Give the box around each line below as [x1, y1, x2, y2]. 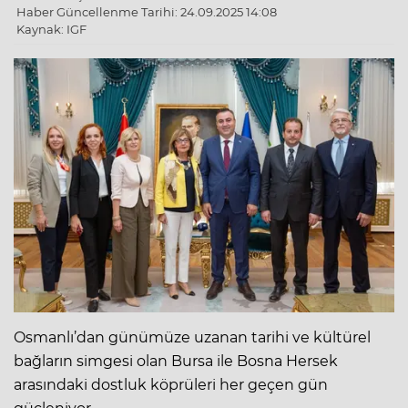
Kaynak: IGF [16, 21, 87, 36]
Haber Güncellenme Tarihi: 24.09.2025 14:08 [16, 4, 277, 19]
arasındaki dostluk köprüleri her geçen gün [14, 375, 328, 393]
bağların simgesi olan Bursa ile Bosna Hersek [14, 352, 338, 370]
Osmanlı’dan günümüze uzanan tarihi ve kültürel [14, 328, 371, 346]
